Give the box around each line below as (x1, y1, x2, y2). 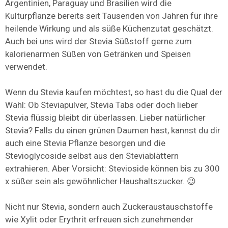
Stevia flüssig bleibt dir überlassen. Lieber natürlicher (5, 112, 206, 123)
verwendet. (5, 62, 47, 72)
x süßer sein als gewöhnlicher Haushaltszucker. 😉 (5, 176, 196, 187)
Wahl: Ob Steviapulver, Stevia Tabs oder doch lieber (5, 100, 198, 110)
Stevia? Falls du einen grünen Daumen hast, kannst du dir (5, 125, 220, 136)
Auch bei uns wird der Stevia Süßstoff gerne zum (5, 36, 192, 47)
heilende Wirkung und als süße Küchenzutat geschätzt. (5, 23, 213, 34)
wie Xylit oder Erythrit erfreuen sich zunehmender (5, 214, 193, 225)
